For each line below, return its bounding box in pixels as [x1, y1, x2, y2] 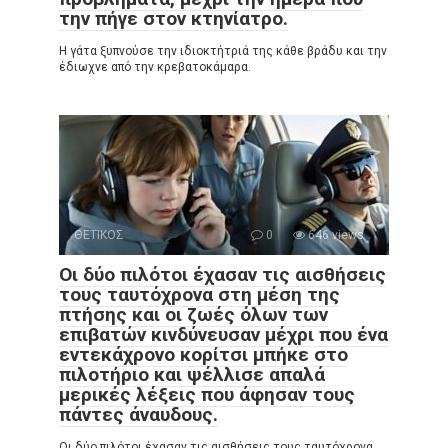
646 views [305, 228, 364, 242]
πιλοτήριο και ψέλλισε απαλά [59, 363, 325, 386]
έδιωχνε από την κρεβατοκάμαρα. [59, 60, 251, 74]
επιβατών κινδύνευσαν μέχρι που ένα [59, 323, 388, 346]
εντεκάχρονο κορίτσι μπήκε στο [59, 343, 348, 366]
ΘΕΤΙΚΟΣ [74, 228, 124, 242]
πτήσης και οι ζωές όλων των [59, 303, 328, 326]
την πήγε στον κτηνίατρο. [59, 7, 288, 30]
